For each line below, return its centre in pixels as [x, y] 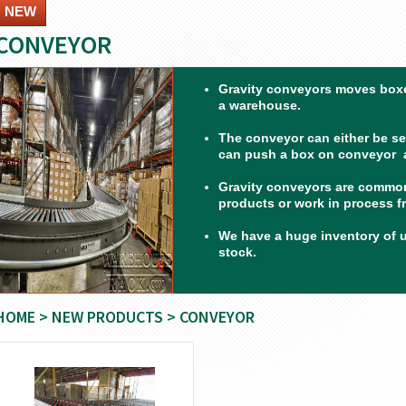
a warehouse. [260, 105]
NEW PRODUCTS [107, 317]
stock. [237, 252]
